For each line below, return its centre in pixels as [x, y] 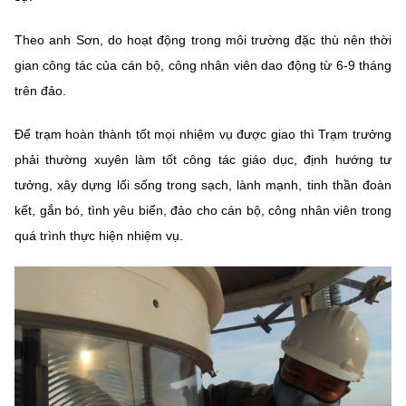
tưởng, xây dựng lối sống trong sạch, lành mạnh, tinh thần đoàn [203, 184]
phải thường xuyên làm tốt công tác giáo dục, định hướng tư [203, 159]
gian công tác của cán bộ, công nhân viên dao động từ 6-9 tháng [203, 65]
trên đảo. [40, 90]
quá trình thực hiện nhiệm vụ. [99, 235]
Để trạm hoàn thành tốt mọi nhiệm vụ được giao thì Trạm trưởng [203, 134]
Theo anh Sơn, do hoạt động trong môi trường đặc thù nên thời [203, 39]
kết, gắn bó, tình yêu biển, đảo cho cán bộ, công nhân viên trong [203, 210]
